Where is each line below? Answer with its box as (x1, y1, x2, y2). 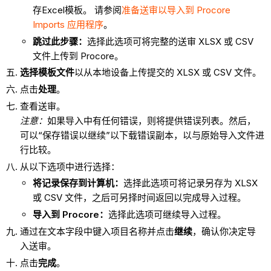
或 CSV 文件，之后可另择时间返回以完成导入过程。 (32, 192, 246, 204)
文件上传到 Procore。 (32, 50, 123, 62)
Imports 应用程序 (32, 18, 103, 30)
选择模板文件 (19, 67, 74, 79)
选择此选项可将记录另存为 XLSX (123, 177, 258, 189)
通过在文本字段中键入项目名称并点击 (19, 225, 174, 237)
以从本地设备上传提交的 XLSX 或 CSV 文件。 (74, 67, 261, 79)
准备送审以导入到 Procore (121, 4, 230, 16)
